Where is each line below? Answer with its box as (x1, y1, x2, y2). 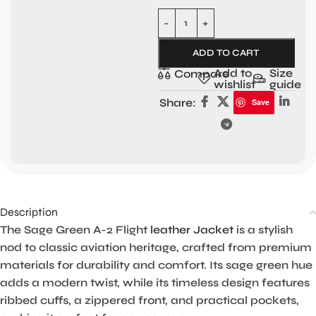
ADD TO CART (193, 47, 260, 59)
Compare (174, 66, 229, 80)
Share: (159, 95, 196, 109)
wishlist (214, 77, 256, 91)
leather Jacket (150, 223, 233, 237)
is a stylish (233, 223, 293, 237)
